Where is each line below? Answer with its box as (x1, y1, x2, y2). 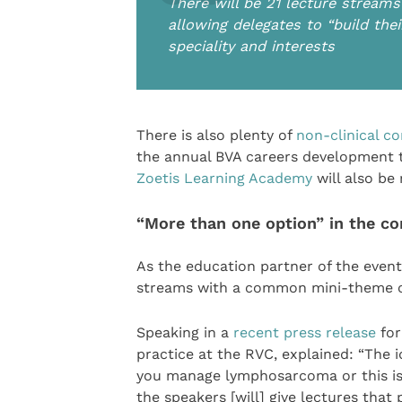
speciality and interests (168, 38, 336, 56)
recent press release (232, 324, 376, 342)
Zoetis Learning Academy (135, 170, 312, 188)
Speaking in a (135, 324, 233, 342)
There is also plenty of (135, 127, 296, 144)
